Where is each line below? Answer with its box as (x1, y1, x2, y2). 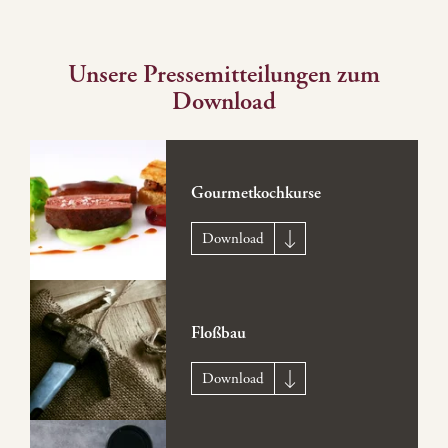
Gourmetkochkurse (190, 183, 321, 204)
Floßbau (190, 323, 246, 344)
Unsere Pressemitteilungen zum (68, 60, 380, 90)
